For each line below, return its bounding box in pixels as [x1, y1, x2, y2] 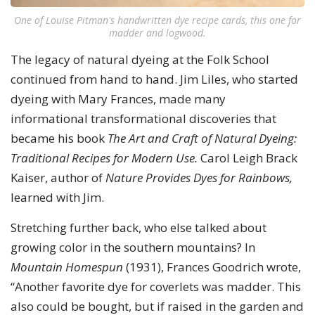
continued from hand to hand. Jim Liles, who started [11, 71, 298, 88]
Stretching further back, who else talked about [11, 219, 266, 236]
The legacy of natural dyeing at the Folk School [11, 51, 269, 68]
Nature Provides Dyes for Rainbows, [105, 169, 292, 186]
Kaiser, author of [11, 169, 105, 186]
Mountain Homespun [11, 259, 123, 276]
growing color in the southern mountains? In [11, 239, 255, 256]
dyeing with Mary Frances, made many [11, 91, 226, 108]
